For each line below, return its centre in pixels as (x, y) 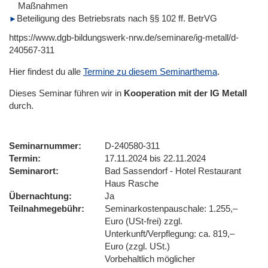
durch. (21, 105)
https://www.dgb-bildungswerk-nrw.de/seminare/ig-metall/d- (124, 37)
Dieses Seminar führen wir (61, 93)
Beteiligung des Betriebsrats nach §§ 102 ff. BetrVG (117, 18)
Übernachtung (39, 196)
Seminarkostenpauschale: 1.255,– (171, 208)
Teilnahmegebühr (45, 208)
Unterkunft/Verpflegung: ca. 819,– (170, 233)
